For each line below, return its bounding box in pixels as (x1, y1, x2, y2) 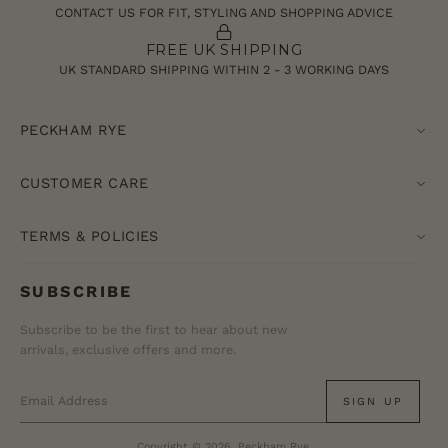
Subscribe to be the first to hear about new (20, 322, 288, 338)
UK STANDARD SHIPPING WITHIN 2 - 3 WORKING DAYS (59, 62, 389, 78)
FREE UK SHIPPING (145, 41, 303, 60)
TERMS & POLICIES (20, 228, 159, 245)
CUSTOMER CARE (20, 175, 149, 192)
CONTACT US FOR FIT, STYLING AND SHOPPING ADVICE (55, 5, 393, 21)
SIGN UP (342, 394, 403, 408)
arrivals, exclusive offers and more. (20, 342, 236, 358)
